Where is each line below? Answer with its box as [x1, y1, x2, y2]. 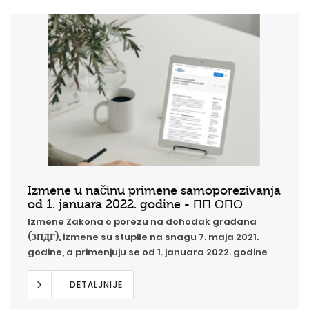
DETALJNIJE [70, 278, 123, 290]
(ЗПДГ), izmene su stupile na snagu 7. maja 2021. [28, 230, 259, 243]
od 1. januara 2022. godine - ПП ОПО [28, 197, 243, 211]
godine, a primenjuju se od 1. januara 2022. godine [28, 245, 268, 259]
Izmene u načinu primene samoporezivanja [28, 183, 281, 197]
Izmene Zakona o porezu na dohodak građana [28, 215, 257, 228]
